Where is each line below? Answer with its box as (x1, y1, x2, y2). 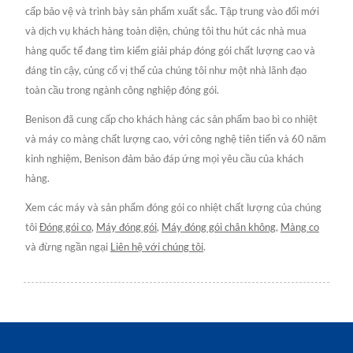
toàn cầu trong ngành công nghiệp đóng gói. (25, 83, 219, 96)
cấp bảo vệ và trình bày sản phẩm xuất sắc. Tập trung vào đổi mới (25, 4, 319, 17)
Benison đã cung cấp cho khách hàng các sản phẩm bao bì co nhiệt (25, 112, 318, 125)
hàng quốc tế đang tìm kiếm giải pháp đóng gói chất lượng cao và (25, 43, 315, 57)
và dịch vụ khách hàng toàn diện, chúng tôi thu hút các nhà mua (25, 24, 307, 37)
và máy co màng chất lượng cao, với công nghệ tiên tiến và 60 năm (25, 132, 326, 145)
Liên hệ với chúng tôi (110, 240, 203, 253)
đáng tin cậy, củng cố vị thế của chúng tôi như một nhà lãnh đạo (25, 63, 307, 76)
